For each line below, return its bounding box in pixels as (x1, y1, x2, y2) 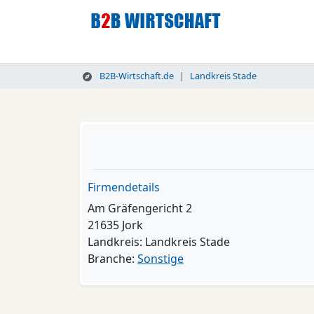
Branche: (88, 251, 137, 266)
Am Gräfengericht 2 (88, 200, 192, 216)
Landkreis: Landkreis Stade (88, 234, 230, 250)
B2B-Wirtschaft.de (97, 69, 174, 82)
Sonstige (137, 251, 184, 266)
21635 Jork (88, 217, 143, 233)
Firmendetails (88, 179, 160, 195)
